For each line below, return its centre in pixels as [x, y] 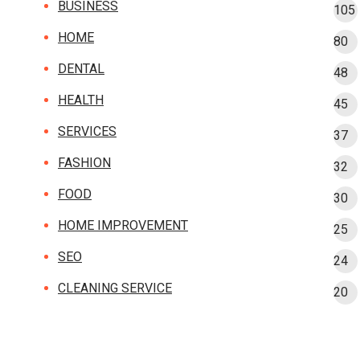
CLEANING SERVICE [115, 288]
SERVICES [87, 131]
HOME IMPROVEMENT [123, 225]
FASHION [84, 163]
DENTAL [81, 69]
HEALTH [81, 100]
